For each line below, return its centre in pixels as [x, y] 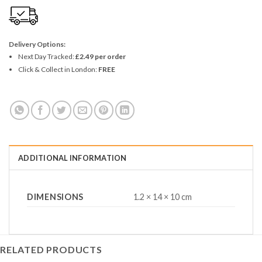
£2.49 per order [100, 57]
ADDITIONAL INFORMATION [73, 158]
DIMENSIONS [56, 197]
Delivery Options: [37, 44]
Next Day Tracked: [46, 57]
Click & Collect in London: [58, 70]
